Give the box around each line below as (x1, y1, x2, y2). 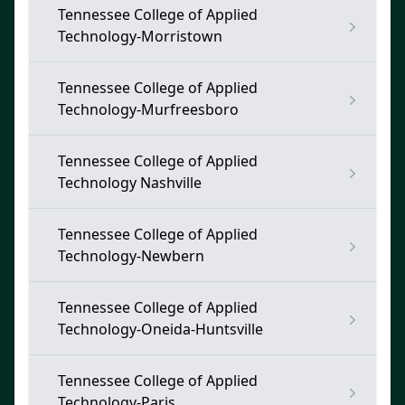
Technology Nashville (58, 173, 202, 193)
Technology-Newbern (58, 246, 204, 266)
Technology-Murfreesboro (58, 99, 239, 119)
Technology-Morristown (58, 26, 222, 46)
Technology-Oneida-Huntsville (58, 319, 263, 339)
